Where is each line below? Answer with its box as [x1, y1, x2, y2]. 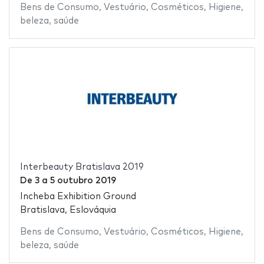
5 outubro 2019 [49, 176, 116, 186]
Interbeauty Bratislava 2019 [19, 163, 144, 172]
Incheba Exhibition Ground [19, 192, 136, 201]
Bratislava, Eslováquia [19, 205, 116, 214]
